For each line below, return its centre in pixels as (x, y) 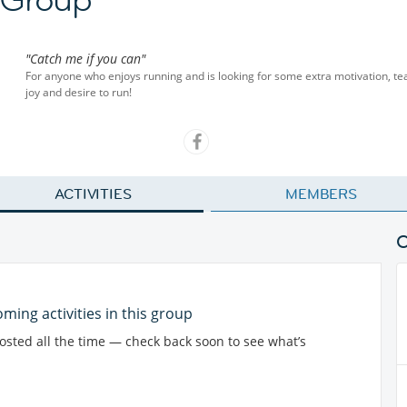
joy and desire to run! (79, 92)
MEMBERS (321, 194)
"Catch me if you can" (85, 59)
